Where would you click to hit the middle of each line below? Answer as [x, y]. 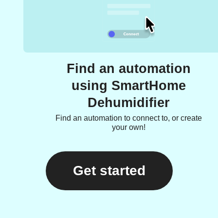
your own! [128, 127]
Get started [109, 171]
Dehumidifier [128, 103]
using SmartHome [128, 86]
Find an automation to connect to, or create [128, 118]
